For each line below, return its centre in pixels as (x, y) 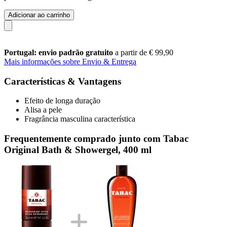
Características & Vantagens (63, 81)
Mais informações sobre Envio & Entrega (70, 61)
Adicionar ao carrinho (39, 15)
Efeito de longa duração (62, 101)
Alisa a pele (43, 110)
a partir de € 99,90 (144, 52)
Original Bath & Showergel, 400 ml (78, 149)
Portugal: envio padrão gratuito (60, 52)
